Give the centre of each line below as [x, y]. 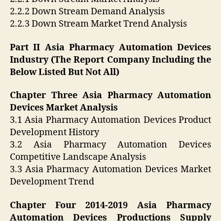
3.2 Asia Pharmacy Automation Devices [110, 145]
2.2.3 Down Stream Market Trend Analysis [98, 24]
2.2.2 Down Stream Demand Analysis [87, 12]
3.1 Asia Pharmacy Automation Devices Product [110, 120]
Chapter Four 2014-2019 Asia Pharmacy [110, 205]
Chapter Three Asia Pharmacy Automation [110, 96]
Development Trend [52, 182]
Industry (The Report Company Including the [110, 60]
